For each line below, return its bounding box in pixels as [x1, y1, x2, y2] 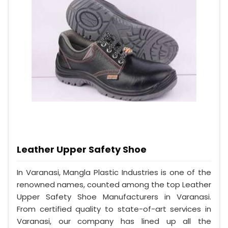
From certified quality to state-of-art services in [17, 203, 211, 214]
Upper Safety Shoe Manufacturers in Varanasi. [17, 191, 211, 202]
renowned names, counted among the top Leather [17, 179, 211, 190]
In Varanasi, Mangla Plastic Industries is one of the [17, 166, 211, 178]
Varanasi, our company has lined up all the [17, 215, 211, 226]
